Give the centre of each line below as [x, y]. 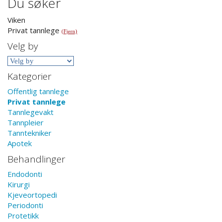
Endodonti [25, 174]
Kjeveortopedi [32, 195]
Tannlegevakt [30, 112]
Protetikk [23, 216]
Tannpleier [26, 122]
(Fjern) [69, 31]
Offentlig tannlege [38, 91]
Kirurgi [19, 184]
